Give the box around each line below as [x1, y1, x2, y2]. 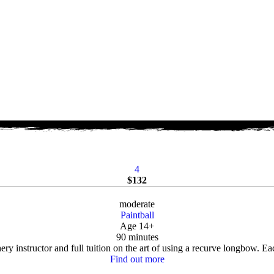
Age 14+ [120, 221, 154, 232]
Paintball [120, 210, 154, 221]
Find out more [109, 254, 165, 265]
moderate [119, 199, 155, 210]
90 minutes [116, 232, 158, 243]
